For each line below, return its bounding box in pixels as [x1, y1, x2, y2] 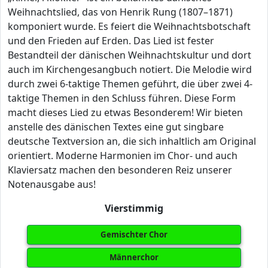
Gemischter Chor [100, 229, 167, 240]
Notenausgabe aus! [8, 178, 96, 191]
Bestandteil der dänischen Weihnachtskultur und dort [8, 48, 251, 62]
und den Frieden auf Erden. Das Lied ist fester [8, 34, 214, 47]
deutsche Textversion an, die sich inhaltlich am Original [8, 135, 256, 148]
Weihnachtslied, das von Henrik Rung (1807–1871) [8, 5, 233, 19]
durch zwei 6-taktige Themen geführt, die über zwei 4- [8, 77, 252, 90]
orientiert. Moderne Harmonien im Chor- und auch [8, 149, 237, 162]
